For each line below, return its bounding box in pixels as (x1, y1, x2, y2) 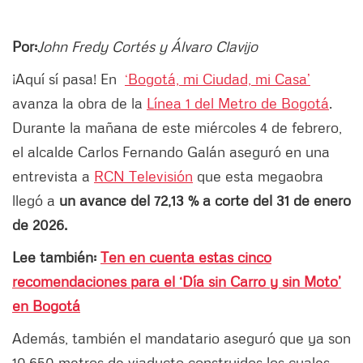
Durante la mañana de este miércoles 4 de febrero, (12, 118, 342, 137)
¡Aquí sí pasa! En (12, 70, 125, 88)
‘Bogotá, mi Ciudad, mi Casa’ (125, 70, 310, 88)
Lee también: (12, 248, 100, 267)
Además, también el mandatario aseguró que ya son (12, 329, 351, 348)
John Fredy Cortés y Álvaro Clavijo (37, 37, 258, 56)
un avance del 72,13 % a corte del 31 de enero (59, 191, 351, 210)
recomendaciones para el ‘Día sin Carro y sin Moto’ (12, 272, 341, 291)
